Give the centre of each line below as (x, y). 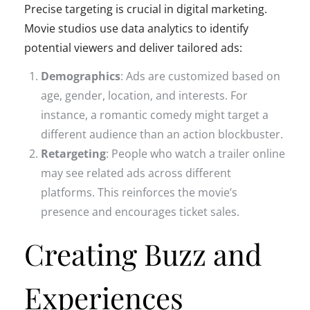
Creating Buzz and (143, 254)
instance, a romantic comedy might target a (155, 115)
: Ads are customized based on (200, 76)
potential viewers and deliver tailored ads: (133, 47)
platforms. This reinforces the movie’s (139, 192)
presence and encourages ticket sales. (140, 211)
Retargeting (73, 153)
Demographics (81, 76)
